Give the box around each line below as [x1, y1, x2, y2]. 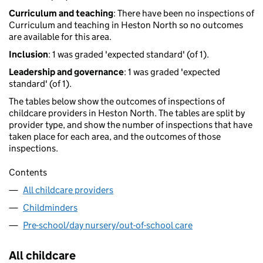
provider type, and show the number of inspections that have [9, 119, 252, 131]
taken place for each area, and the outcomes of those [9, 131, 221, 143]
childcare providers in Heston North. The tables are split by [9, 107, 245, 119]
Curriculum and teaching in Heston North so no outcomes [9, 19, 243, 31]
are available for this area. [9, 31, 112, 43]
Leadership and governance [9, 66, 124, 78]
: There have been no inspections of [113, 8, 254, 19]
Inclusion [9, 49, 48, 60]
